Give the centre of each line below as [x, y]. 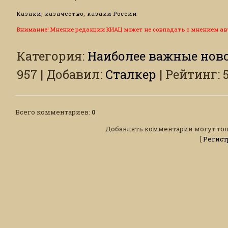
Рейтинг [191, 74]
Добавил [73, 74]
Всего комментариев [52, 112]
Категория [49, 55]
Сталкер [131, 74]
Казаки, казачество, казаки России [77, 13]
